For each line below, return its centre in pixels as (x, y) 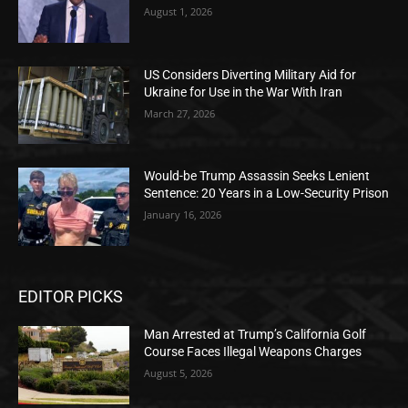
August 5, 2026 (178, 373)
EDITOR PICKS (71, 297)
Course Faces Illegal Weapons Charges (253, 352)
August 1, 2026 (178, 12)
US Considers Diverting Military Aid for (250, 74)
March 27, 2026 (180, 113)
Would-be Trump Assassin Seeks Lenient (257, 176)
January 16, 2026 (183, 215)
